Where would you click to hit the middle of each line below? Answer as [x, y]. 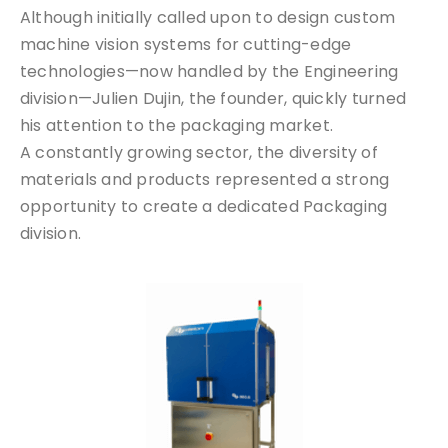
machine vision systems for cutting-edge [186, 44]
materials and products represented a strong [205, 179]
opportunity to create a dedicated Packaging [204, 206]
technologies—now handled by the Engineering [209, 71]
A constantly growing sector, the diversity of [199, 152]
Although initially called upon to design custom [208, 17]
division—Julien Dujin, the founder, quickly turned [213, 98]
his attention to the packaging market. [177, 125]
